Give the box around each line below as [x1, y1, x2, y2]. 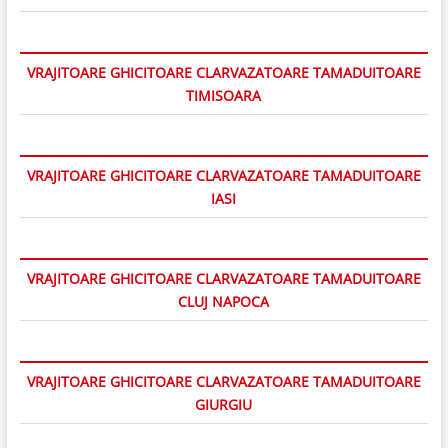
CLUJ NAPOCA [178, 291, 270, 311]
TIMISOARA [186, 85, 262, 105]
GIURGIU [195, 394, 253, 414]
